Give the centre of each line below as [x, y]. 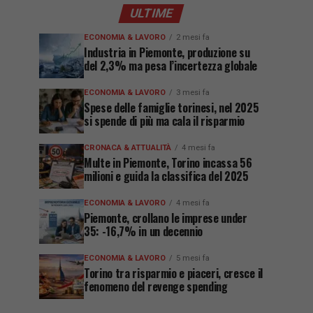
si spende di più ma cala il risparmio [165, 121]
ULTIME [151, 13]
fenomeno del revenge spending [156, 286]
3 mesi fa [193, 93]
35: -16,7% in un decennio [143, 231]
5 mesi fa [193, 258]
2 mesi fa [193, 37]
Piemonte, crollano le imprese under [166, 218]
